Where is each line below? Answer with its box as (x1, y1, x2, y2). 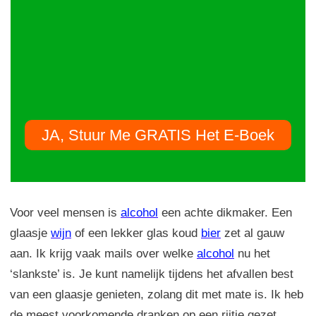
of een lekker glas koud (71, 226, 201, 240)
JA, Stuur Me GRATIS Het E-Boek (42, 126, 274, 144)
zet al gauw (221, 226, 284, 240)
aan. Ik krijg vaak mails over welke (10, 246, 197, 260)
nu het (234, 246, 270, 260)
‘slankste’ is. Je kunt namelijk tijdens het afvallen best (10, 267, 293, 281)
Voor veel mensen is (10, 205, 121, 219)
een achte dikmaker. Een (158, 205, 292, 219)
